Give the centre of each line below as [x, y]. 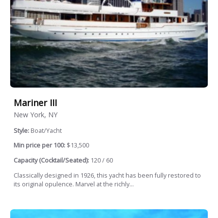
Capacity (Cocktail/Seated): [51, 161]
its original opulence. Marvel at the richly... [74, 184]
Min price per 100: [39, 145]
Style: [22, 130]
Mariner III [35, 103]
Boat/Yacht [46, 130]
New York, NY [36, 114]
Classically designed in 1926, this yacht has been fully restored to [107, 175]
